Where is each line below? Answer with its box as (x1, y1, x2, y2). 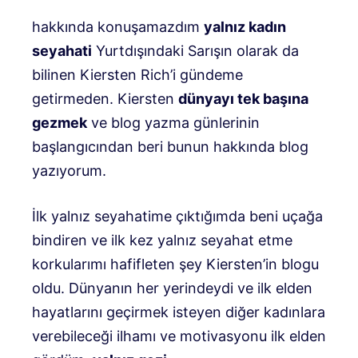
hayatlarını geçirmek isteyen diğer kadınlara (32, 304, 325, 320)
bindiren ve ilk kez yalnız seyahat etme (32, 232, 292, 249)
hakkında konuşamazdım (32, 18, 204, 35)
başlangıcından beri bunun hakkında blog (32, 138, 308, 155)
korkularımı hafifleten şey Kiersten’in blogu (32, 256, 319, 272)
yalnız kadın (204, 18, 286, 35)
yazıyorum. (32, 162, 106, 179)
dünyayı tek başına (178, 90, 308, 107)
